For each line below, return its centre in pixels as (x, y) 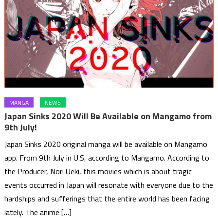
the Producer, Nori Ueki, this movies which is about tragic (98, 172)
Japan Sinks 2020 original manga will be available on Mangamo (106, 144)
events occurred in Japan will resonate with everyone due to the (109, 185)
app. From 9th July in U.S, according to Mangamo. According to (107, 158)
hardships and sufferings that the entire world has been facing (107, 199)
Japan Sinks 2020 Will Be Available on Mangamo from (108, 116)
